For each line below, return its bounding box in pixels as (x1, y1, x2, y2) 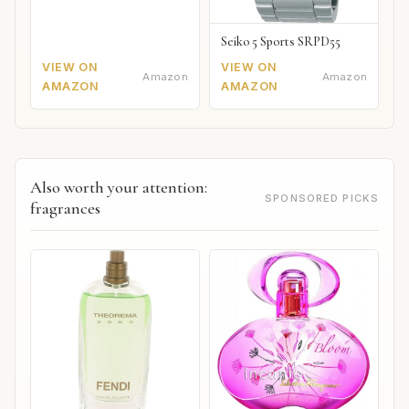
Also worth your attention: (30, 177, 207, 198)
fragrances (30, 198, 100, 219)
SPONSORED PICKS (265, 191, 379, 204)
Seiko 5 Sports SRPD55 (221, 34, 341, 50)
